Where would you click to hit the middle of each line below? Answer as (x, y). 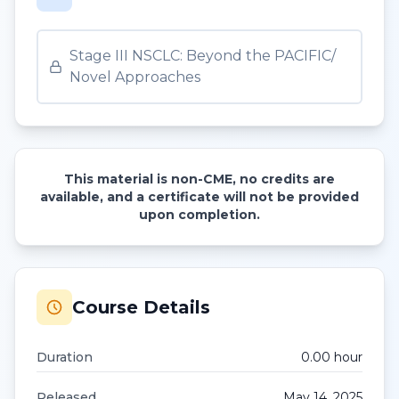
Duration (65, 357)
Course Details (141, 307)
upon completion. (199, 215)
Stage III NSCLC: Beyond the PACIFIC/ (203, 56)
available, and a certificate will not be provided (199, 197)
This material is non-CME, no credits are (199, 179)
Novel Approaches (135, 77)
